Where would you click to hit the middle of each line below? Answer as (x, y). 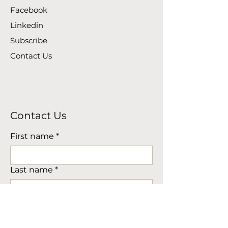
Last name (32, 170)
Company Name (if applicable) (72, 204)
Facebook (30, 10)
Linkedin (27, 25)
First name (32, 136)
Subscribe (29, 41)
